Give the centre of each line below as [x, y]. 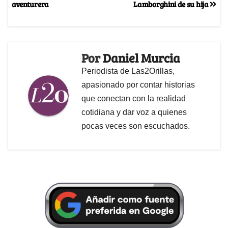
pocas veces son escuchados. [136, 126]
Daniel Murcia [141, 58]
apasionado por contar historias [138, 84]
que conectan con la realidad [134, 98]
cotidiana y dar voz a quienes [134, 112]
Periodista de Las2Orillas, [128, 71]
